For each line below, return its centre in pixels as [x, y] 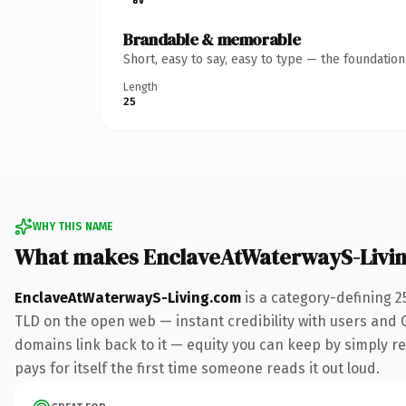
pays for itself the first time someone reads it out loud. [197, 368]
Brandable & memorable [212, 39]
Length [140, 87]
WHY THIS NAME [72, 226]
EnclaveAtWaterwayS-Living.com [128, 297]
